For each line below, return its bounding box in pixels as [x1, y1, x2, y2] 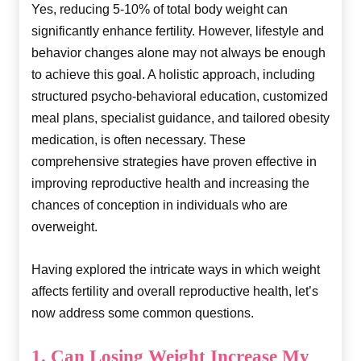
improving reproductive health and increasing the [31, 176, 309, 190]
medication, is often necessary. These [31, 132, 246, 147]
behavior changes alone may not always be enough [31, 45, 326, 60]
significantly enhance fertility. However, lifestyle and [31, 23, 324, 38]
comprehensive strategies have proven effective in [31, 154, 317, 168]
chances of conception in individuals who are [31, 197, 288, 212]
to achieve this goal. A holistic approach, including [31, 67, 315, 81]
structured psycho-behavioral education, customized [31, 89, 328, 103]
